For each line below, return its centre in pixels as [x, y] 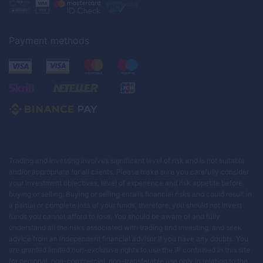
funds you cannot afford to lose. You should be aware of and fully [114, 216]
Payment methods [49, 40]
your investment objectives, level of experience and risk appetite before [126, 183]
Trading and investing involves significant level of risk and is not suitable [127, 160]
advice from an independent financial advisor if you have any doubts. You [129, 238]
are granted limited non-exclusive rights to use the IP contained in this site [129, 249]
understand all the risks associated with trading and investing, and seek [125, 227]
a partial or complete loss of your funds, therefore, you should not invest [125, 205]
